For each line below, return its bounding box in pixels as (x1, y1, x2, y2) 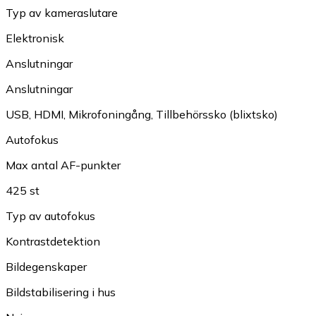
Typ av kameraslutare (6, 6, 118, 20)
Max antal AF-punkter (6, 158, 121, 173)
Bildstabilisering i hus (6, 285, 116, 300)
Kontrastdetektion (6, 234, 100, 249)
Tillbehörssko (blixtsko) (156, 107, 278, 122)
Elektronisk (6, 31, 64, 46)
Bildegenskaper (6, 260, 87, 274)
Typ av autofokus (6, 209, 95, 224)
